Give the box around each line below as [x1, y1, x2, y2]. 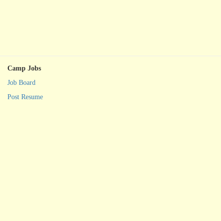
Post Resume [7, 93, 43, 101]
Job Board [7, 79, 36, 87]
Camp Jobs [7, 65, 41, 73]
